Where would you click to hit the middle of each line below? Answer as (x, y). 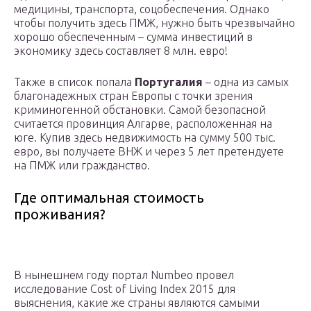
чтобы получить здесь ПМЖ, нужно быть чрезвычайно (154, 23)
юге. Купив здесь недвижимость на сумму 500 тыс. (145, 138)
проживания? (60, 215)
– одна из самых (246, 82)
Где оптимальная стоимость (109, 198)
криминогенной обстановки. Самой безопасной (140, 110)
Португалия (169, 82)
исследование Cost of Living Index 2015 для (125, 289)
